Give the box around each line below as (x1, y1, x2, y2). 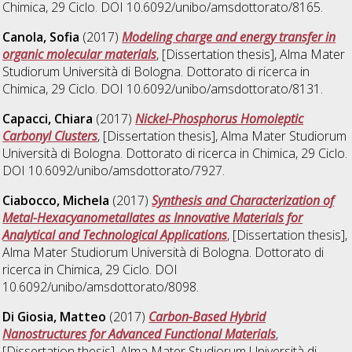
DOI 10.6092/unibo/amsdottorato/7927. (2, 162, 225, 180)
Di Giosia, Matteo (2, 307, 107, 325)
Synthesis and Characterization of (152, 192, 335, 210)
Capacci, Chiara (2, 110, 93, 128)
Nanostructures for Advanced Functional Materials (2, 324, 277, 343)
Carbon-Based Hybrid (148, 307, 266, 325)
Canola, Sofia (2, 28, 80, 46)
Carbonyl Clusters (2, 127, 98, 145)
